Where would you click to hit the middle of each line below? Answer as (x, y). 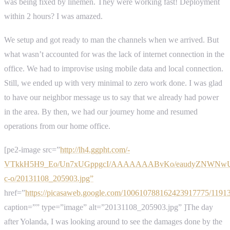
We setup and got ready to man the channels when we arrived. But (111, 40)
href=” (15, 193)
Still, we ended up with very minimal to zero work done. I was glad (113, 83)
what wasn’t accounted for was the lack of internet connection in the (114, 54)
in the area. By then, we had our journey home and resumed (101, 112)
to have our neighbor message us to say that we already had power (111, 97)
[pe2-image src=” (32, 149)
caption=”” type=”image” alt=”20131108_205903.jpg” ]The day (109, 207)
